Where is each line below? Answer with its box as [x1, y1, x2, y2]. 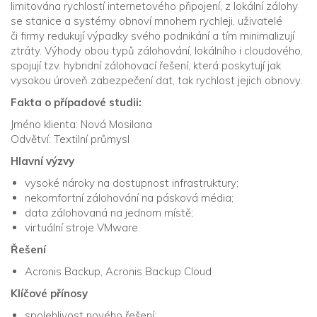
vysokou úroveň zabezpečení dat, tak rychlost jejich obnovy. [11, 74, 302, 87]
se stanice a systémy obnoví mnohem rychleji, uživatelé [11, 14, 282, 28]
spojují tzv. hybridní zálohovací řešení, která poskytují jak [11, 59, 281, 72]
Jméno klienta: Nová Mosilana [11, 117, 152, 131]
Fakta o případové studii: [11, 96, 142, 109]
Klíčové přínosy [11, 287, 88, 300]
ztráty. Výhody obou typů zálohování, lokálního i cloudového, [11, 44, 303, 57]
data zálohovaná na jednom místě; [25, 206, 193, 219]
